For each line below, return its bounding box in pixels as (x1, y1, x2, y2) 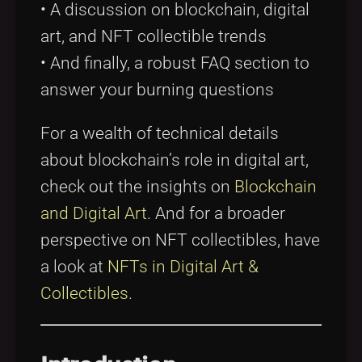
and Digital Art (40, 204, 147, 224)
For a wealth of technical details (40, 124, 279, 144)
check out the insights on (40, 177, 234, 197)
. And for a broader (147, 204, 285, 224)
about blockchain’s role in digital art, (40, 150, 309, 170)
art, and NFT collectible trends (40, 27, 267, 47)
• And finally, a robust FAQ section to (40, 53, 309, 74)
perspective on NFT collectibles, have (40, 230, 320, 250)
